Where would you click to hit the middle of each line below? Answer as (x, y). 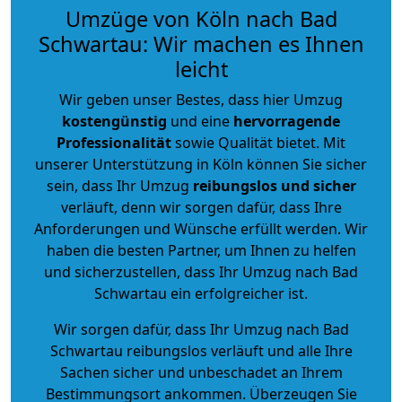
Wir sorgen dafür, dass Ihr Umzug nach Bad (201, 329)
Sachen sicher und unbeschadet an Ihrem (201, 372)
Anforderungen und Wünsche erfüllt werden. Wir (201, 228)
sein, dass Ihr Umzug (119, 185)
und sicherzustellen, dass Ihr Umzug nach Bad (201, 271)
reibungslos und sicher (274, 185)
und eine (200, 121)
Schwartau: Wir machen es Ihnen (201, 44)
